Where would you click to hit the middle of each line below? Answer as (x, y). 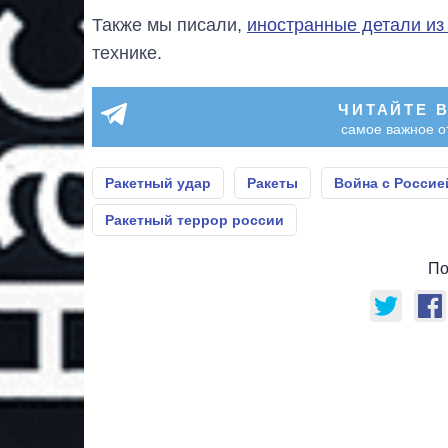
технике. (127, 52)
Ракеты (272, 182)
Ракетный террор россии (194, 219)
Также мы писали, (169, 24)
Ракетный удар (158, 182)
